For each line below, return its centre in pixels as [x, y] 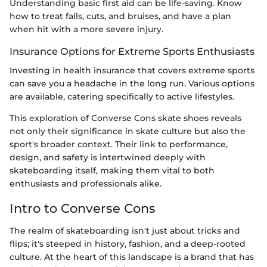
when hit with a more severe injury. [86, 29]
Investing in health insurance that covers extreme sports [132, 70]
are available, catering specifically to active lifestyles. [122, 96]
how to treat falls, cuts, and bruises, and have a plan [120, 16]
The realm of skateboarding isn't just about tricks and [125, 231]
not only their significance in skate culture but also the [128, 131]
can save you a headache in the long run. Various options [132, 83]
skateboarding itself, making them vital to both [112, 170]
